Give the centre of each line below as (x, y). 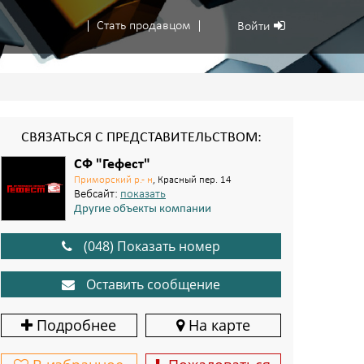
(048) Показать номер (152, 246)
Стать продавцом (144, 26)
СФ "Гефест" (112, 165)
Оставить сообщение (152, 284)
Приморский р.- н (113, 180)
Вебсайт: (97, 195)
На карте (217, 325)
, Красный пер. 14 (192, 180)
